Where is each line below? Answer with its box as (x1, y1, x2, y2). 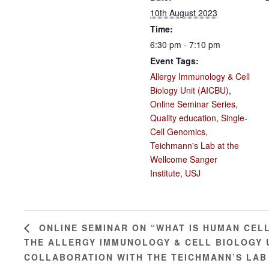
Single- (221, 111, 247, 124)
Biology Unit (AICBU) (150, 83, 229, 96)
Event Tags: (150, 54, 199, 67)
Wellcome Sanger (150, 153, 217, 165)
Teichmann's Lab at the (150, 139, 239, 151)
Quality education (150, 111, 216, 124)
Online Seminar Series (150, 97, 235, 110)
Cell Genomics (150, 125, 205, 138)
